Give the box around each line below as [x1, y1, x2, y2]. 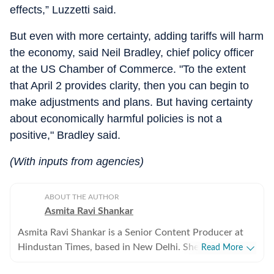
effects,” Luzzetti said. [10, 4, 116, 16]
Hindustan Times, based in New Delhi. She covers [18, 242, 229, 252]
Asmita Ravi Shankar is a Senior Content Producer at [18, 228, 243, 237]
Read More [201, 243, 243, 252]
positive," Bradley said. [10, 129, 120, 141]
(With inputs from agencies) [10, 155, 144, 168]
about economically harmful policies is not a [10, 113, 222, 125]
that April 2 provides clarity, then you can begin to [10, 80, 249, 92]
